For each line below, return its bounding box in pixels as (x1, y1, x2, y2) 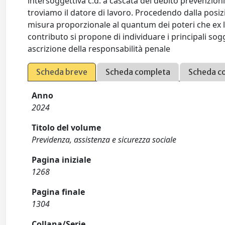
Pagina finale (32, 186, 85, 197)
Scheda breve (36, 67, 88, 77)
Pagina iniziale (32, 154, 91, 165)
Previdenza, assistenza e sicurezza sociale (32, 134, 177, 145)
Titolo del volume (32, 122, 101, 133)
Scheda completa (105, 67, 171, 77)
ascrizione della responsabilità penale (28, 43, 171, 54)
